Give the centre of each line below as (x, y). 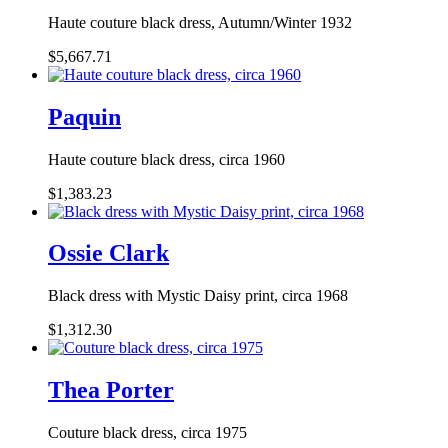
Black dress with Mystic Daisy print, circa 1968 (198, 296)
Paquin (84, 116)
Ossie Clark (108, 253)
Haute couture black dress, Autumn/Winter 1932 (200, 22)
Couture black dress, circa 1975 (147, 433)
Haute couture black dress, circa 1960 (166, 159)
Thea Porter (111, 390)
